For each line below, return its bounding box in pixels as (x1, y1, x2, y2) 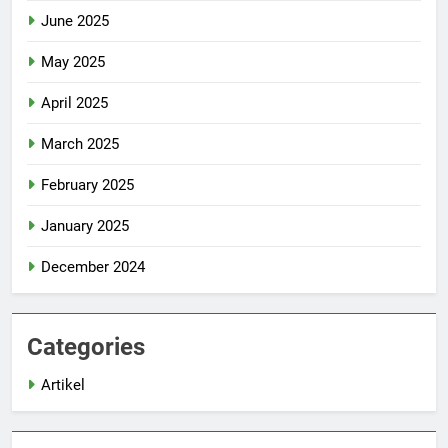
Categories (27, 333, 145, 362)
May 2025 (41, 53, 105, 72)
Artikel (41, 376, 85, 395)
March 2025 (41, 135, 119, 154)
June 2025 (41, 12, 109, 31)
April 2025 (41, 94, 108, 113)
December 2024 (41, 258, 145, 277)
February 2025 (41, 176, 134, 195)
